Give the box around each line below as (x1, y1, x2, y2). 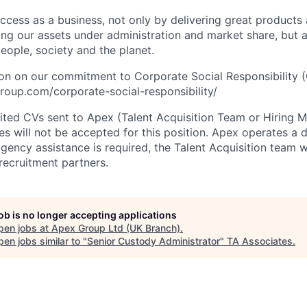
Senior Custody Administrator (87, 235, 220, 247)
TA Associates (227, 235, 293, 247)
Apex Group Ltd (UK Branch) (51, 222, 180, 234)
